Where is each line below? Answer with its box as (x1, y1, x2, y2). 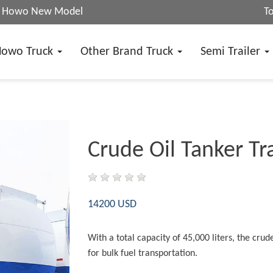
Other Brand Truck (80, 46, 176, 58)
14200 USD (88, 199, 136, 210)
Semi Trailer (200, 46, 263, 58)
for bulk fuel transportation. (88, 249, 200, 258)
